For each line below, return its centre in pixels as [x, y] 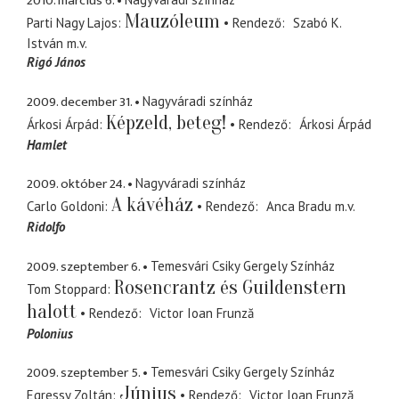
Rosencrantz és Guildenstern [230, 287]
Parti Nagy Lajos [72, 23]
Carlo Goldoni [65, 207]
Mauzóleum [172, 22]
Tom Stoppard [67, 289]
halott [52, 311]
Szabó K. [317, 23]
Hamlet [47, 144]
